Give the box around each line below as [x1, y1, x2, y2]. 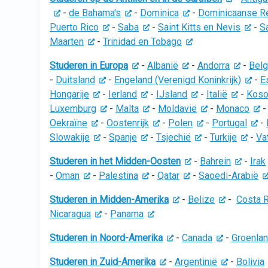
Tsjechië [156, 132, 191, 143]
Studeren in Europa [50, 60, 128, 71]
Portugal [212, 117, 247, 129]
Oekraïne [50, 117, 87, 129]
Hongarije [50, 89, 89, 100]
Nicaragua [50, 208, 91, 220]
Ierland [108, 89, 137, 100]
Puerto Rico [50, 22, 99, 33]
